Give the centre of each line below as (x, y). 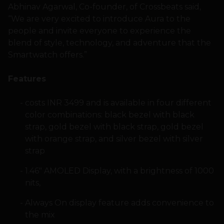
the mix (40, 215)
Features (27, 79)
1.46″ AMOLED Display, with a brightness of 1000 (119, 171)
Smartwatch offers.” (47, 55)
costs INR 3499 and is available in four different (118, 103)
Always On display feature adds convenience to (119, 203)
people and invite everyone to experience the (99, 31)
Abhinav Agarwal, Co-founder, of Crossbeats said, (104, 7)
